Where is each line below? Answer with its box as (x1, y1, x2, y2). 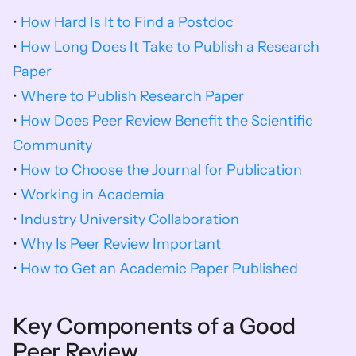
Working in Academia (21, 185, 164, 203)
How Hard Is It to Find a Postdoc (21, 13, 234, 31)
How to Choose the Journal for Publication (21, 161, 302, 179)
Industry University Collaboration (21, 210, 239, 228)
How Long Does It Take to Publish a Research (21, 37, 319, 56)
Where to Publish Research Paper (21, 87, 244, 105)
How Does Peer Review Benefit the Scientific (21, 111, 313, 130)
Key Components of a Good (13, 311, 296, 339)
